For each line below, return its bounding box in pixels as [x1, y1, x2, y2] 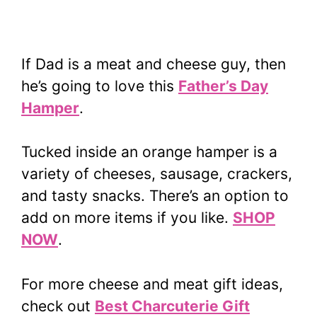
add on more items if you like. [21, 209, 233, 227]
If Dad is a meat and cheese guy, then [21, 54, 286, 73]
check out [21, 296, 95, 315]
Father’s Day [178, 76, 268, 95]
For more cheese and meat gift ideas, [21, 275, 283, 293]
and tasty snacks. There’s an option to [21, 187, 289, 205]
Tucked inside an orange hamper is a [21, 143, 277, 161]
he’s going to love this [21, 76, 178, 95]
